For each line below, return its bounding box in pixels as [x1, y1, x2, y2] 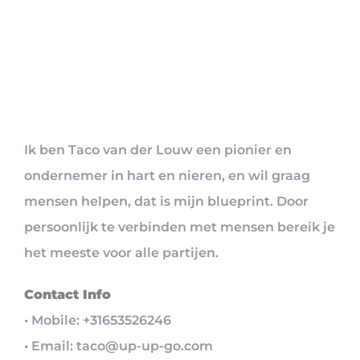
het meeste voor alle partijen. [24, 245, 219, 261]
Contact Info [24, 287, 111, 303]
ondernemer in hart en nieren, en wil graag [24, 168, 310, 184]
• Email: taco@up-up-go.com [24, 338, 213, 354]
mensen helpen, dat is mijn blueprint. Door [24, 194, 309, 210]
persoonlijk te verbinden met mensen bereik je [24, 219, 335, 235]
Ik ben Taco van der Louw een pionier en [24, 142, 292, 158]
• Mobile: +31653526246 [24, 313, 171, 329]
